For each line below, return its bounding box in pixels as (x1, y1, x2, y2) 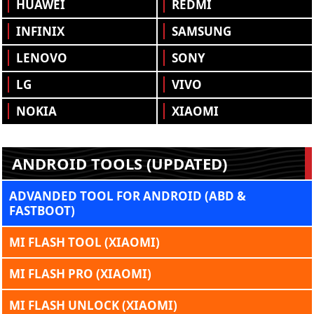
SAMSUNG (171, 22, 231, 39)
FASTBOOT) (9, 202, 75, 219)
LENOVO (16, 49, 67, 66)
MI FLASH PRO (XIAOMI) (9, 265, 151, 282)
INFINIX (16, 22, 64, 39)
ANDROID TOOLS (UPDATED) (12, 152, 227, 174)
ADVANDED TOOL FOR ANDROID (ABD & (9, 187, 246, 204)
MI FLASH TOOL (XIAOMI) (9, 233, 160, 250)
